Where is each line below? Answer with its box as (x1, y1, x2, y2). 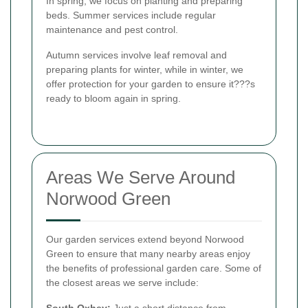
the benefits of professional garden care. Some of (46, 262, 261, 274)
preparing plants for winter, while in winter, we (46, 63, 243, 75)
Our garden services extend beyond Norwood (46, 233, 244, 245)
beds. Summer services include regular (46, 9, 216, 21)
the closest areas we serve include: (46, 276, 199, 288)
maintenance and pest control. (46, 23, 178, 35)
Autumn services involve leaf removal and (46, 49, 227, 60)
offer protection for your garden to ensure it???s (46, 78, 255, 89)
